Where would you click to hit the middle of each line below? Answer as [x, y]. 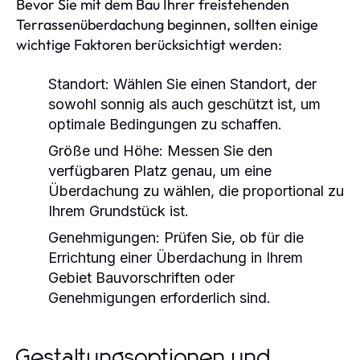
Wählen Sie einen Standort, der [213, 84]
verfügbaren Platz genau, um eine [160, 170]
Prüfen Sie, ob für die [232, 237]
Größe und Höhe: [106, 150]
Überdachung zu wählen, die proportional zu [196, 190]
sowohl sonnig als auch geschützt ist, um [184, 104]
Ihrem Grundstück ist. [119, 211]
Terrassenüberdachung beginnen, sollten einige [167, 24]
